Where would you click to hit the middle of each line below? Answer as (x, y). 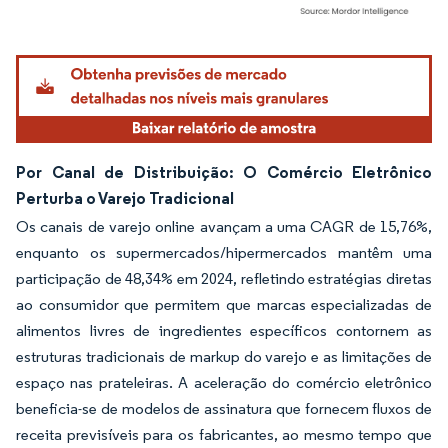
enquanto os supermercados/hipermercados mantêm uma (224, 252)
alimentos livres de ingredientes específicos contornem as (224, 330)
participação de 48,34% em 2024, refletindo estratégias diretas (224, 278)
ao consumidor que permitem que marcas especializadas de (224, 304)
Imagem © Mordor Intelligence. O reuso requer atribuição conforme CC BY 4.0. (226, 58)
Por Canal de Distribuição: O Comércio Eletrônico (224, 171)
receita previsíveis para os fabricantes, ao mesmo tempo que (224, 434)
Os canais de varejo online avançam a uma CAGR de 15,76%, (224, 226)
